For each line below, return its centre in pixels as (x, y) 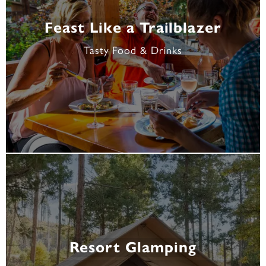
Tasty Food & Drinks (133, 50)
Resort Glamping (133, 247)
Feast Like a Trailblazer (133, 28)
